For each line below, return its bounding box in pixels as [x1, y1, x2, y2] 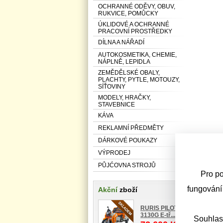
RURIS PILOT [140, 204, 178, 212]
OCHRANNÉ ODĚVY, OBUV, [98, 2, 175, 10]
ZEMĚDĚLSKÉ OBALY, [98, 69, 160, 76]
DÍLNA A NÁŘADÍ [98, 38, 144, 46]
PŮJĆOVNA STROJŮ [98, 161, 156, 169]
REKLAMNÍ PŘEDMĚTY [98, 124, 164, 131]
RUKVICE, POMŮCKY [98, 9, 158, 17]
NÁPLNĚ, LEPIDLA [98, 58, 150, 65]
